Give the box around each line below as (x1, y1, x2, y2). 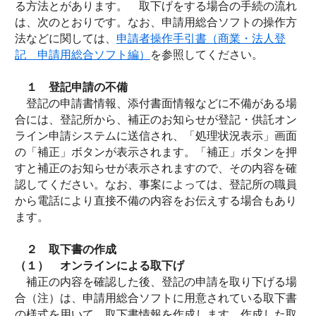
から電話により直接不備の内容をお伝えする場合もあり (15, 195, 297, 207)
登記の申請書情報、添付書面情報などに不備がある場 (15, 97, 297, 109)
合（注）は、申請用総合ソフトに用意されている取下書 (15, 292, 297, 304)
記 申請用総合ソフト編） (15, 49, 150, 61)
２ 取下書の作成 (15, 243, 116, 255)
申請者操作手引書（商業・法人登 (116, 32, 286, 44)
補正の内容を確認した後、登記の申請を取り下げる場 (15, 276, 297, 288)
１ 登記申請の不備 (15, 81, 128, 93)
